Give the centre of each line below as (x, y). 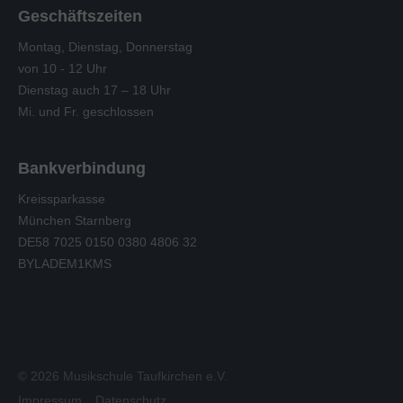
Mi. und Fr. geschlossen (86, 112)
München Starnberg (75, 220)
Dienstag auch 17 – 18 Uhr (94, 90)
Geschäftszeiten (80, 16)
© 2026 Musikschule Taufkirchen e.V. (123, 376)
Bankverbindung (82, 168)
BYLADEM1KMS (65, 264)
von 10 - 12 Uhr (63, 68)
